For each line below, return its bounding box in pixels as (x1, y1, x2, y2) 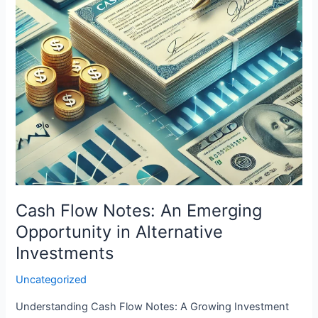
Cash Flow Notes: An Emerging (16, 200, 263, 221)
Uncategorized (16, 273, 87, 287)
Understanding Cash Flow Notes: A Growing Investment (16, 300, 290, 313)
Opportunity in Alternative (16, 221, 224, 243)
